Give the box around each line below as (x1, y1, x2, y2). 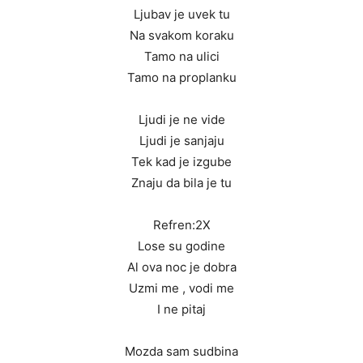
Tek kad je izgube (131, 154, 232, 170)
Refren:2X (152, 217, 211, 233)
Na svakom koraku (129, 28, 234, 44)
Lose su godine (138, 238, 225, 254)
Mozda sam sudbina (125, 344, 238, 360)
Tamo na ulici (143, 49, 220, 65)
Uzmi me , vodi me (129, 280, 234, 297)
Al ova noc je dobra (126, 259, 237, 275)
